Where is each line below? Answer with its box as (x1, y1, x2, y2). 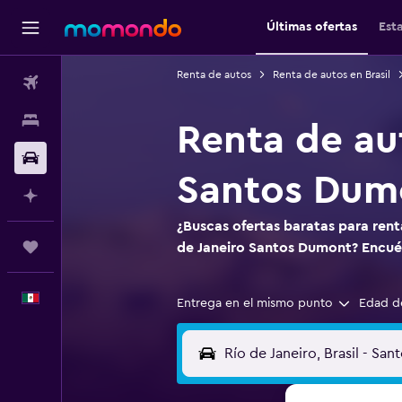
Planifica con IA (61, 189, 149, 202)
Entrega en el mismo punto (176, 297, 333, 310)
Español (61, 292, 106, 304)
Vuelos (61, 76, 100, 89)
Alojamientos (61, 114, 135, 127)
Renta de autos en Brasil (272, 69, 390, 80)
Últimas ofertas (267, 21, 357, 33)
